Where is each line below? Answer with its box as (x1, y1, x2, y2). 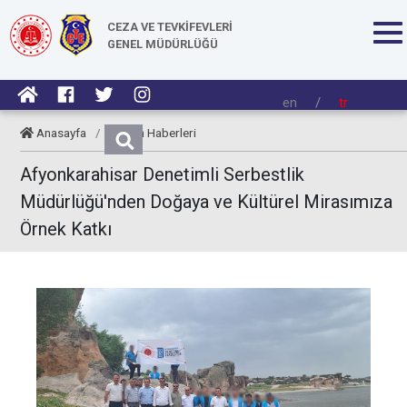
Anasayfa (34, 125, 90, 140)
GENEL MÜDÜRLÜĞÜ (107, 37, 218, 51)
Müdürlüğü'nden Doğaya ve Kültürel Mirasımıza (20, 191, 392, 213)
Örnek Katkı (20, 218, 112, 240)
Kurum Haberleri (110, 125, 197, 140)
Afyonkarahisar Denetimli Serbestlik (20, 164, 304, 185)
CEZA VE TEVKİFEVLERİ (107, 20, 233, 34)
